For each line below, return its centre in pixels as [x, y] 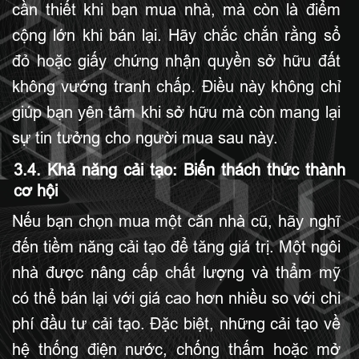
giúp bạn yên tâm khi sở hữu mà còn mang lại [176, 112]
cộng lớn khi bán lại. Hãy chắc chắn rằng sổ [176, 35]
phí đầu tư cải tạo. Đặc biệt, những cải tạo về [176, 324]
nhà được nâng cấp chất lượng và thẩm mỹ [176, 272]
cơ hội [36, 191]
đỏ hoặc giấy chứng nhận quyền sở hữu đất [176, 61]
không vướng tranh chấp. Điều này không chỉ [176, 87]
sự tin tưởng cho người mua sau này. [145, 138]
